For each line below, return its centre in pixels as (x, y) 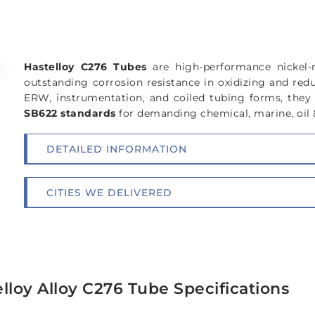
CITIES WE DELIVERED (110, 192)
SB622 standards (70, 114)
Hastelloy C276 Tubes (85, 67)
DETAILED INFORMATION (117, 149)
